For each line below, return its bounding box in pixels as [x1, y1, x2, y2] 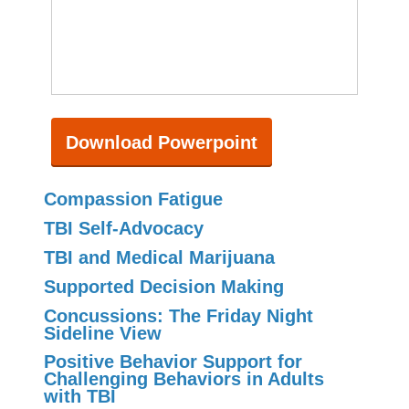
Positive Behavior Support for [44, 351, 302, 372]
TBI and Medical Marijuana [44, 246, 275, 267]
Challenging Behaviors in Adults [44, 369, 324, 390]
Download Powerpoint [66, 132, 257, 152]
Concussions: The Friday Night [44, 305, 313, 326]
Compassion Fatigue [44, 189, 223, 210]
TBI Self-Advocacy [44, 218, 204, 239]
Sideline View [44, 322, 162, 343]
